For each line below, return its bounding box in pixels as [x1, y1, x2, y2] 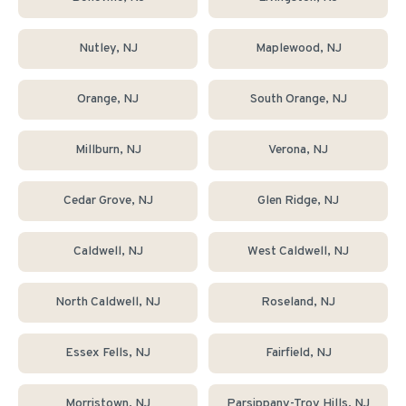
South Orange [249, 92, 325, 107]
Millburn [74, 142, 120, 158]
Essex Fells [65, 345, 129, 361]
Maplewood [255, 41, 320, 56]
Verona [268, 142, 306, 158]
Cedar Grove [63, 193, 131, 208]
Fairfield [265, 345, 310, 361]
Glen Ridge [257, 193, 317, 208]
